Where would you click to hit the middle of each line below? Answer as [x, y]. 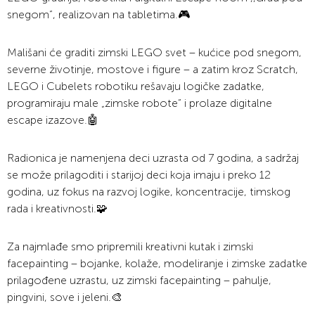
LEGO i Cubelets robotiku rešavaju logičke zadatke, [136, 86]
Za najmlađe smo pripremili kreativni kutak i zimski [130, 247]
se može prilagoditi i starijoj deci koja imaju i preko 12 [139, 175]
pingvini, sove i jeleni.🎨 [65, 297]
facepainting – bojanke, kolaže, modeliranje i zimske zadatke [157, 264]
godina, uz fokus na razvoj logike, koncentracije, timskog [149, 192]
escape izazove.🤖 [53, 120]
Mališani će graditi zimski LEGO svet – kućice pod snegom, [154, 53]
